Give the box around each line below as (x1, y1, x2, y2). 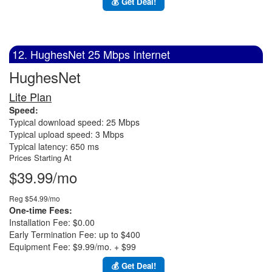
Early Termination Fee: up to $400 (9, 228, 140, 240)
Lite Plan (9, 89, 52, 104)
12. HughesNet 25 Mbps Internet (12, 46, 170, 62)
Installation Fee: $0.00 (9, 216, 95, 228)
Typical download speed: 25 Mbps (9, 116, 140, 128)
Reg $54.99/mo (9, 193, 60, 203)
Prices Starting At (9, 152, 72, 163)
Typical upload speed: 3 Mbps (9, 128, 124, 140)
